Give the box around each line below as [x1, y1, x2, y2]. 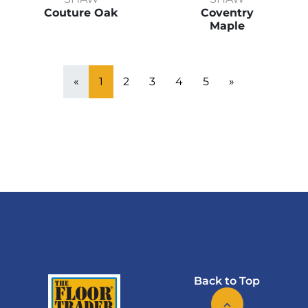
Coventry [200, 6, 254, 20]
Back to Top [194, 274, 260, 288]
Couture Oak [44, 6, 118, 20]
